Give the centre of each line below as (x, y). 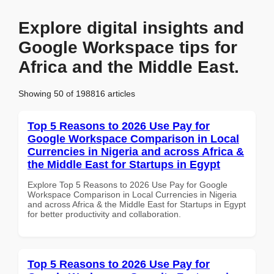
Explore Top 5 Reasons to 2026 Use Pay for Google (128, 184)
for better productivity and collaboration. (104, 214)
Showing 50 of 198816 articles (77, 93)
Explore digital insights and (131, 28)
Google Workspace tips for (128, 47)
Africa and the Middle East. (129, 67)
